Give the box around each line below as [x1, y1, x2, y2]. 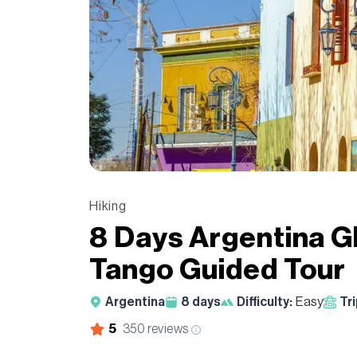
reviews [145, 322, 189, 335]
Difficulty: [237, 295, 292, 308]
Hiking [89, 199, 127, 213]
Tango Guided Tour [89, 255, 347, 284]
